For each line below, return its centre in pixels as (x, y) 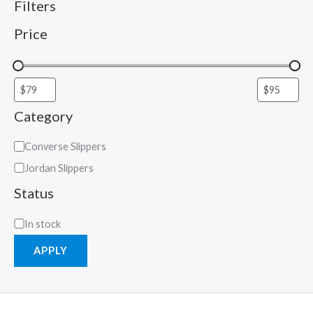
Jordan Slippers (59, 168)
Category (43, 116)
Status (34, 193)
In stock (42, 224)
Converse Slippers (65, 146)
